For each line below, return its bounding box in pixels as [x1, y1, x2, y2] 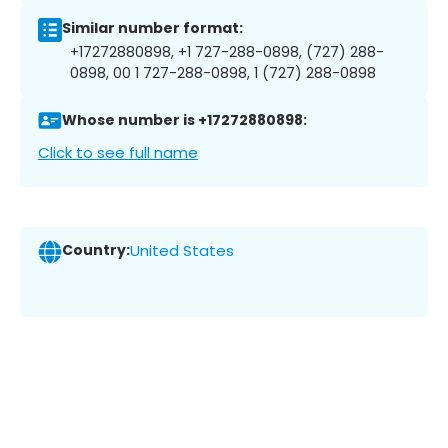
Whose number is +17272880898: [62, 110, 307, 131]
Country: [62, 240, 130, 261]
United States [130, 240, 234, 262]
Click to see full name [38, 141, 198, 163]
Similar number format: [62, 18, 243, 39]
